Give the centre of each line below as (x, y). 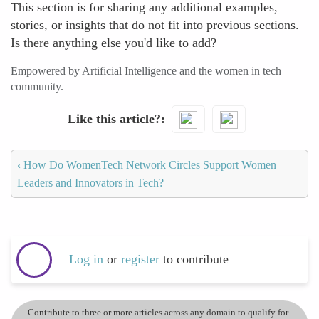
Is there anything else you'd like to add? (114, 43)
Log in (86, 260)
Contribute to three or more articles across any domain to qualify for (158, 312)
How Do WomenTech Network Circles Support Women (148, 164)
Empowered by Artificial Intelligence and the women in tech (146, 71)
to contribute (196, 260)
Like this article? (114, 119)
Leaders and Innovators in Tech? (90, 182)
